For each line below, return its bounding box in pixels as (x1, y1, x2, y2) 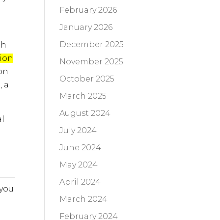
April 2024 (59, 177, 101, 187)
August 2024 (59, 109, 110, 118)
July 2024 (59, 126, 97, 136)
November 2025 (59, 57, 123, 67)
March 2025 (59, 91, 107, 101)
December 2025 (59, 40, 124, 50)
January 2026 (59, 23, 112, 32)
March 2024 (59, 194, 108, 204)
